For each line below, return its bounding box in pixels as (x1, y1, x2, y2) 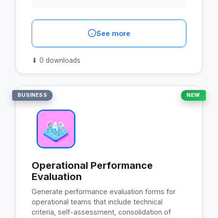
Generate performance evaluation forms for (32, 187, 176, 196)
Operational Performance (32, 159, 153, 171)
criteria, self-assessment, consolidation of (32, 207, 171, 216)
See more (96, 29, 130, 37)
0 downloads (37, 56, 80, 64)
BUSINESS (18, 91, 47, 99)
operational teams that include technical (32, 197, 163, 206)
